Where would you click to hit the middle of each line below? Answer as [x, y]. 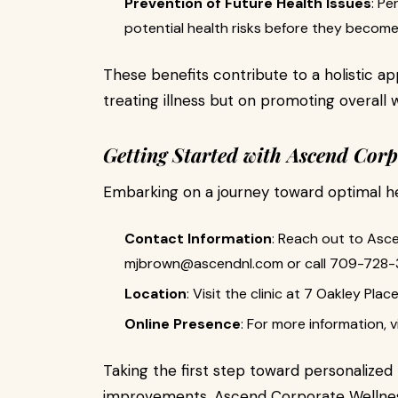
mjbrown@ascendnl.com [204, 263]
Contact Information [198, 239]
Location [155, 294]
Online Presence [183, 324]
